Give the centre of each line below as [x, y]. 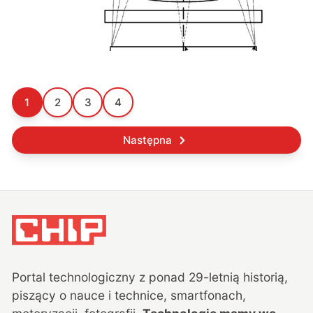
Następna [147, 140]
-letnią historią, [246, 277]
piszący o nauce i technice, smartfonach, [129, 296]
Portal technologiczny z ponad [101, 277]
